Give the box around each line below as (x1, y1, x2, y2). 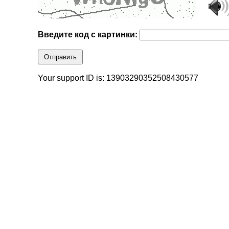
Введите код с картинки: (38, 30, 140, 39)
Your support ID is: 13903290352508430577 (38, 74, 199, 83)
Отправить (44, 53, 77, 61)
